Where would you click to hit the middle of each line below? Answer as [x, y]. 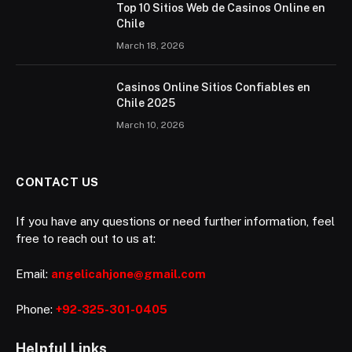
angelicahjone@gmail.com [128, 274]
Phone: [36, 310]
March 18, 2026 [150, 45]
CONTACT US [57, 181]
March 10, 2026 [150, 125]
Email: [33, 274]
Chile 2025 [146, 103]
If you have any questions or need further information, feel [175, 221]
